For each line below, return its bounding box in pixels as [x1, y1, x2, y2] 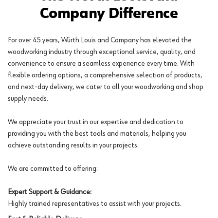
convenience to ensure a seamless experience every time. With [8, 59, 195, 68]
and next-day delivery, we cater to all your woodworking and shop [8, 83, 203, 91]
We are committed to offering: [8, 164, 98, 173]
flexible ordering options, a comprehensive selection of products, [8, 71, 202, 79]
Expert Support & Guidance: [8, 188, 91, 196]
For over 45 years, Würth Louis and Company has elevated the [8, 36, 192, 44]
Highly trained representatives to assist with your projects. [8, 200, 182, 208]
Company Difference [40, 6, 178, 21]
